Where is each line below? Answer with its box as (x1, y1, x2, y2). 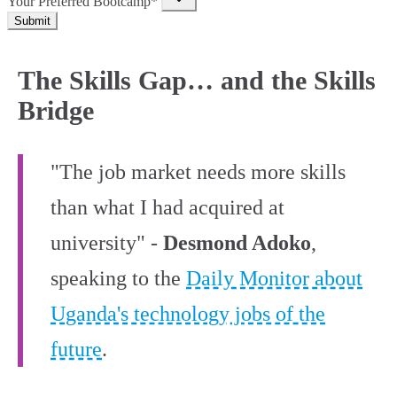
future (51, 338, 102, 362)
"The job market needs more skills (51, 160, 346, 184)
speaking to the (51, 267, 186, 291)
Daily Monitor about (186, 267, 362, 291)
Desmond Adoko (163, 231, 311, 255)
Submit (14, 14, 51, 28)
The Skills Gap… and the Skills (18, 66, 376, 96)
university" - (51, 231, 163, 255)
